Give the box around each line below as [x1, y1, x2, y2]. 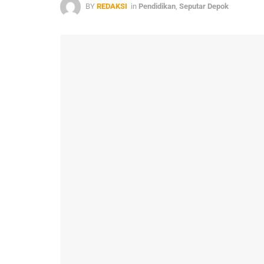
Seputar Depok [179, 1, 229, 11]
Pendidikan [138, 1, 176, 11]
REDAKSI [97, 1, 127, 11]
